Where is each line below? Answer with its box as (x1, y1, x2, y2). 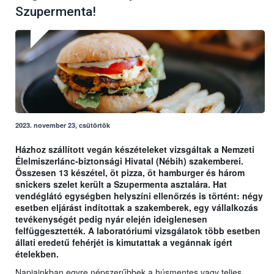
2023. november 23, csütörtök (15, 120, 110, 130)
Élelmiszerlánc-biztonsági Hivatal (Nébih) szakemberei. (15, 155, 243, 168)
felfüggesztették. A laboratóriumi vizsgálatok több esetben (15, 224, 261, 237)
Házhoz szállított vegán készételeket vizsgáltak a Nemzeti (15, 143, 254, 156)
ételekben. (15, 248, 59, 261)
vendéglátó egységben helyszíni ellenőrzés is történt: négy (15, 190, 263, 202)
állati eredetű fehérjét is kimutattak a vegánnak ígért (15, 236, 232, 249)
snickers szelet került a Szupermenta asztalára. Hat (15, 178, 227, 191)
